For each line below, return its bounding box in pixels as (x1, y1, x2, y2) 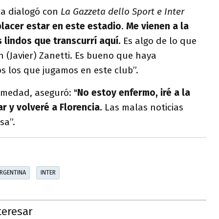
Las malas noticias (105, 102, 183, 113)
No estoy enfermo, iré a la (77, 87, 190, 98)
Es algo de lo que (121, 35, 197, 46)
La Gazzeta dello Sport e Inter (61, 6, 184, 17)
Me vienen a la (126, 21, 189, 32)
